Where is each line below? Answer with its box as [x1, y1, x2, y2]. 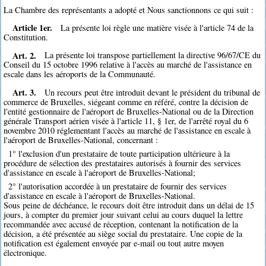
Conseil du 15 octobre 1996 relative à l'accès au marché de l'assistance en [4, 59, 252, 71]
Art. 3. [12, 85, 36, 99]
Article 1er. [12, 21, 52, 34]
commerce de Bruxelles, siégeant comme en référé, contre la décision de [4, 96, 249, 107]
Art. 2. [12, 49, 36, 62]
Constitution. [4, 31, 49, 43]
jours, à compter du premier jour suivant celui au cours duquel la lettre [4, 209, 243, 221]
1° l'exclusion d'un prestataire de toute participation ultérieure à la [8, 147, 230, 159]
